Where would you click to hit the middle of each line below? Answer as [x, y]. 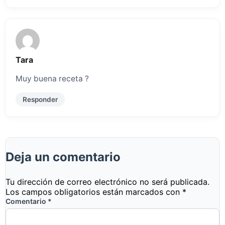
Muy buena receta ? [52, 78]
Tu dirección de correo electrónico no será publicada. [107, 182]
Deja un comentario [63, 157]
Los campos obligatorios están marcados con [94, 192]
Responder [40, 99]
